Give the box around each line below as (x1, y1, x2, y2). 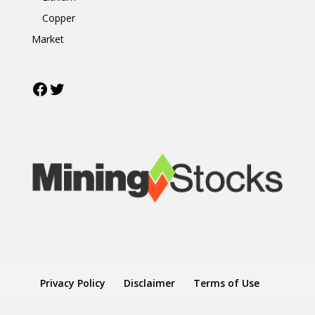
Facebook (30, 76, 104, 100)
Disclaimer (123, 276, 175, 290)
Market (31, 32, 64, 46)
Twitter (47, 76, 106, 100)
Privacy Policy (39, 276, 105, 290)
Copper (41, 11, 75, 25)
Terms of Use (193, 276, 259, 290)
